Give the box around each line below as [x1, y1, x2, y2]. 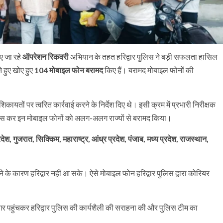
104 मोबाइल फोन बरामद [34, 65, 103, 75]
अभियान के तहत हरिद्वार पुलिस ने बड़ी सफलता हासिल [69, 51, 218, 61]
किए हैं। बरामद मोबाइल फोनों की [103, 65, 194, 75]
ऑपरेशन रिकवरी [22, 51, 69, 61]
